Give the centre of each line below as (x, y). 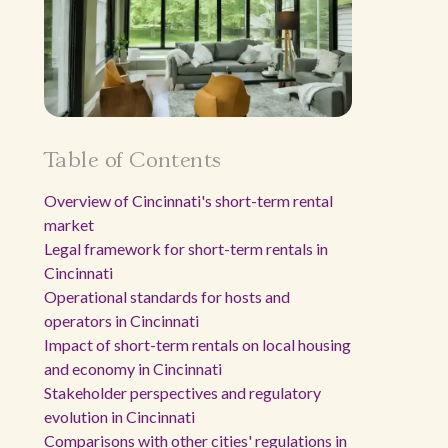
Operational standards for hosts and (167, 296)
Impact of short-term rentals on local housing (197, 344)
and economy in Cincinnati (133, 368)
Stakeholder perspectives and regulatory (182, 392)
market (69, 224)
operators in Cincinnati (121, 320)
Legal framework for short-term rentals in (186, 248)
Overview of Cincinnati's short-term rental (188, 200)
